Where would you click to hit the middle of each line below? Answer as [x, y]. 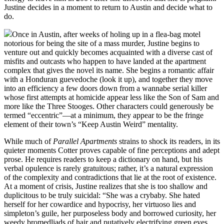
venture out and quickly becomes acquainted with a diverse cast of [108, 52]
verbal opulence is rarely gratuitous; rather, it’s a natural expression [108, 168]
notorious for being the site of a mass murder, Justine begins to [102, 43]
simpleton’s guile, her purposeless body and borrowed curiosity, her [110, 213]
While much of [28, 141]
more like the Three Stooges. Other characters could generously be [109, 106]
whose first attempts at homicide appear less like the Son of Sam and [111, 97]
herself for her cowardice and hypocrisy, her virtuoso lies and [100, 204]
